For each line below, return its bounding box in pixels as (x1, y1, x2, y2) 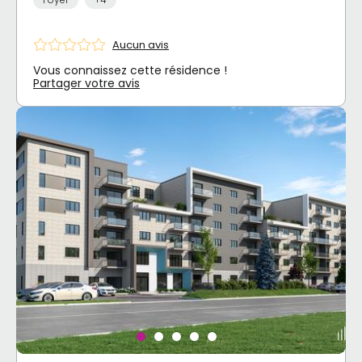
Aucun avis (112, 36, 169, 53)
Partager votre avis (33, 75, 140, 92)
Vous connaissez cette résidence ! (33, 62, 227, 79)
